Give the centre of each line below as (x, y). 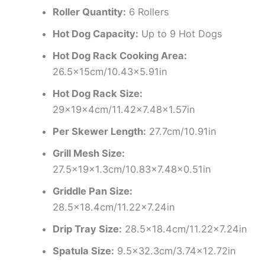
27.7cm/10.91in (182, 131)
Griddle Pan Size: (93, 191)
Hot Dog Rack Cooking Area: (120, 55)
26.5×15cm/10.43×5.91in (110, 71)
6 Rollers (148, 12)
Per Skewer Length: (100, 131)
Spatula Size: (84, 251)
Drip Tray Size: (88, 229)
